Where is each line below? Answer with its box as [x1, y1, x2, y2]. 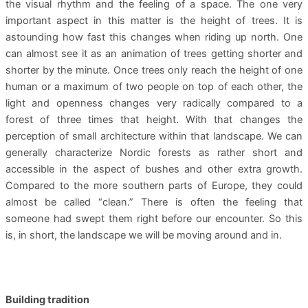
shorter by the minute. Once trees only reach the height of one [5, 63, 303, 76]
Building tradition [5, 294, 89, 307]
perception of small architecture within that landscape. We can [5, 129, 303, 142]
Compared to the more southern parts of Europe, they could [5, 179, 303, 192]
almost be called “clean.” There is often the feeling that [5, 195, 303, 208]
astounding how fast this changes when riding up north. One [5, 30, 303, 43]
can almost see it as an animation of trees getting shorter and [5, 47, 303, 60]
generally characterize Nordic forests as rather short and [5, 146, 303, 159]
